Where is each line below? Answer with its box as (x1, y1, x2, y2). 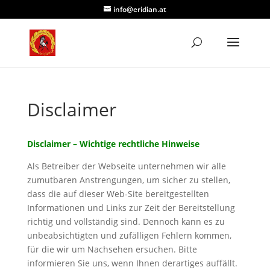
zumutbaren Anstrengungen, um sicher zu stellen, (27, 174, 230, 186)
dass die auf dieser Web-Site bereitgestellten (27, 188, 209, 199)
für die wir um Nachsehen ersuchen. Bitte (27, 243, 197, 255)
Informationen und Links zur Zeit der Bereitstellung (27, 202, 235, 213)
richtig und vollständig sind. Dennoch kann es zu (27, 216, 225, 227)
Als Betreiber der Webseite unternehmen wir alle (27, 160, 226, 172)
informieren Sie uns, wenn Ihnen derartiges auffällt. (27, 257, 237, 269)
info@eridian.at (113, 4, 166, 14)
